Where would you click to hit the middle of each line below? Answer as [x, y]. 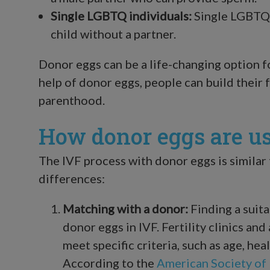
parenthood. [72, 100]
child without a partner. [113, 33]
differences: [72, 178]
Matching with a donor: [125, 208]
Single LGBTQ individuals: [121, 15]
